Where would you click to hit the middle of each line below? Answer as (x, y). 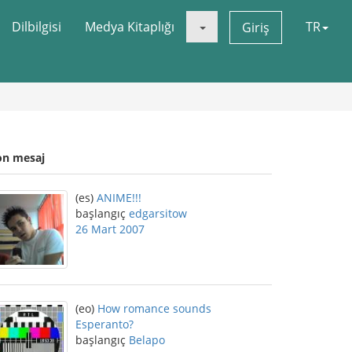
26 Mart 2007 (110, 229)
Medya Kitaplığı (130, 27)
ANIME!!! (119, 198)
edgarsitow (158, 213)
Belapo (147, 340)
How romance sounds (154, 308)
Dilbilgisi (37, 27)
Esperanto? (104, 324)
